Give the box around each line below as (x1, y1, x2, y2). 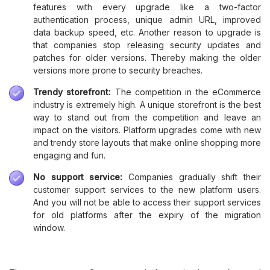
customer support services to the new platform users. (33, 184, 261, 195)
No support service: (33, 171, 128, 182)
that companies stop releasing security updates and (33, 39, 261, 50)
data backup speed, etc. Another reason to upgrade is (33, 27, 261, 37)
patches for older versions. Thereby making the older (33, 52, 261, 63)
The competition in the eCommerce (115, 86, 262, 97)
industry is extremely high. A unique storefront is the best (33, 99, 261, 110)
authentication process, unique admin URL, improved (33, 14, 261, 25)
